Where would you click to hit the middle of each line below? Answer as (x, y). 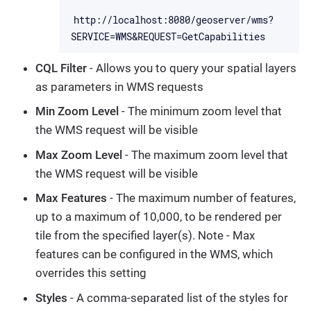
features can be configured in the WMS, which (154, 254)
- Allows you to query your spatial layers (192, 68)
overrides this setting (91, 273)
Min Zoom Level (77, 111)
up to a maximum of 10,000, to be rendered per (159, 217)
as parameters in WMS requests (119, 86)
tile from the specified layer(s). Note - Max (145, 236)
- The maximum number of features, (201, 198)
